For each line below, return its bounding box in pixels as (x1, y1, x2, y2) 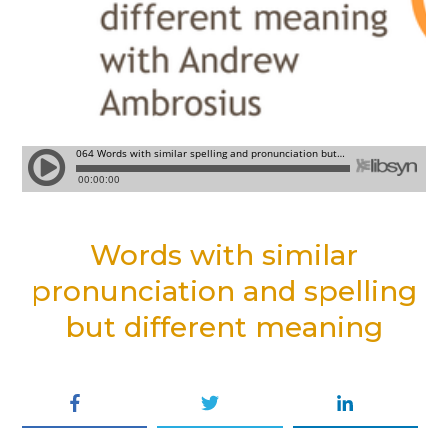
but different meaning (65, 309, 383, 344)
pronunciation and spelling (31, 273, 417, 308)
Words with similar (90, 237, 358, 272)
